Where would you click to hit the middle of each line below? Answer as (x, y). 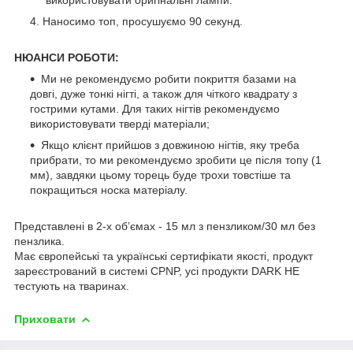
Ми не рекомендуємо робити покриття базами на (169, 78)
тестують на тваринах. (72, 286)
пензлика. (39, 241)
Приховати (45, 319)
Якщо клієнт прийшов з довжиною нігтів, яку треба (170, 145)
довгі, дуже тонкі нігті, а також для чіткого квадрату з (163, 93)
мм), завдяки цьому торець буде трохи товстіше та (160, 175)
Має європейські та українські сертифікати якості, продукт (163, 256)
